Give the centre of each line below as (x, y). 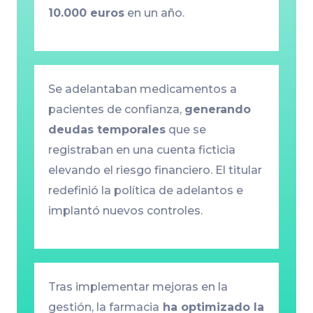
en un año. (154, 13)
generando (217, 110)
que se (185, 130)
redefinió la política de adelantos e (145, 191)
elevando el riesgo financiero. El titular (155, 170)
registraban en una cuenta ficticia (141, 150)
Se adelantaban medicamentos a (142, 89)
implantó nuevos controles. (125, 211)
